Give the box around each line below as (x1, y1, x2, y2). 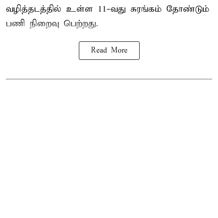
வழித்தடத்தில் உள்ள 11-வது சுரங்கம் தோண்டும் (6, 3, 209, 15)
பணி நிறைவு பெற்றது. (6, 18, 98, 30)
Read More (91, 46, 127, 55)
